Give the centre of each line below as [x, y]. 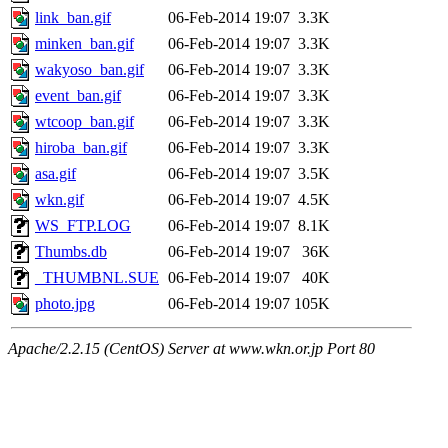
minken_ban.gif [84, 44]
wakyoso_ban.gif [89, 70]
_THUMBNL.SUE [97, 278]
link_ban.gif [73, 18]
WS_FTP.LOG [83, 226]
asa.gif [55, 174]
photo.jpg [65, 304]
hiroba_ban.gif [81, 148]
